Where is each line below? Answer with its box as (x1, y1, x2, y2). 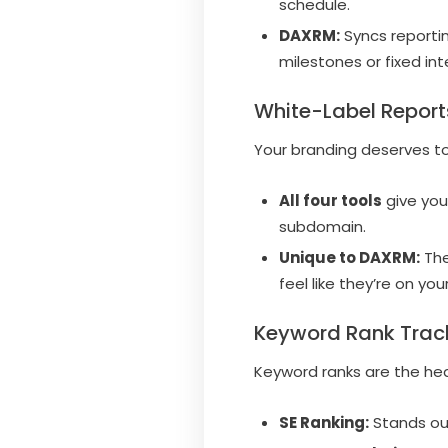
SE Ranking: (279, 411, 369, 433)
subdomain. (279, 215, 366, 237)
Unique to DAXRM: (279, 246, 420, 268)
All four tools (279, 189, 382, 211)
